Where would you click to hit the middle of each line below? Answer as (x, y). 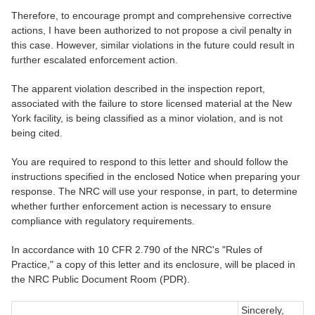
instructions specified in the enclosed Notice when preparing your (156, 177)
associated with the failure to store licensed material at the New (152, 104)
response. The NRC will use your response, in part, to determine (154, 192)
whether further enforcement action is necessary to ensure (141, 206)
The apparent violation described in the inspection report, (138, 89)
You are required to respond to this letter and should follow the (150, 162)
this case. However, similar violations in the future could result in (153, 45)
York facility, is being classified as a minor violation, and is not (147, 118)
